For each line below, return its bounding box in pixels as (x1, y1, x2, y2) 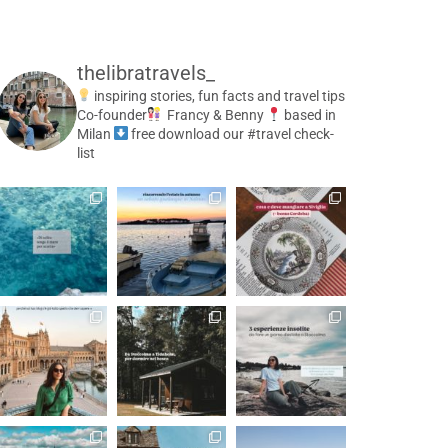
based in (283, 106, 336, 123)
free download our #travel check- (130, 125, 334, 142)
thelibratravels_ (76, 60, 215, 85)
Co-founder (76, 106, 147, 123)
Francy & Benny (163, 106, 264, 123)
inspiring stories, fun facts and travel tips (93, 87, 345, 104)
